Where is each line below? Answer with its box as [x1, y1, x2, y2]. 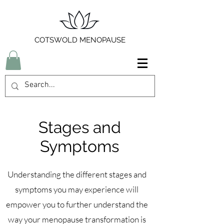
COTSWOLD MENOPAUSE [34, 35, 125, 44]
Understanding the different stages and [7, 169, 146, 180]
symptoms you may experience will [15, 184, 138, 195]
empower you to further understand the [5, 199, 148, 210]
